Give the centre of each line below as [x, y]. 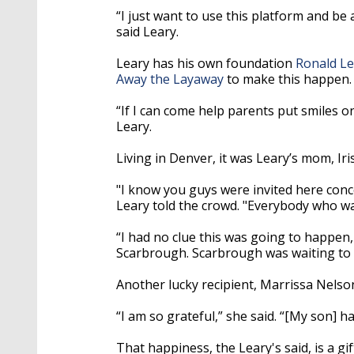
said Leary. [147, 31]
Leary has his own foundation [206, 63]
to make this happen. [288, 79]
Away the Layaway [170, 79]
